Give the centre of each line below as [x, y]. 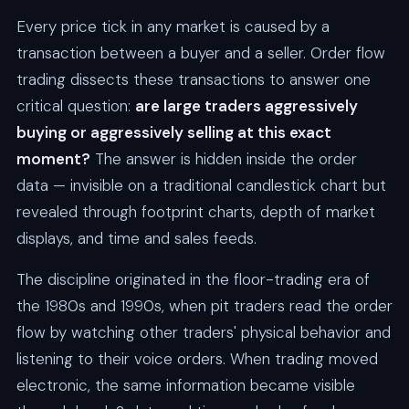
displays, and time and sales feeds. [136, 239]
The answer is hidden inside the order [223, 159]
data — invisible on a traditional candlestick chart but [201, 186]
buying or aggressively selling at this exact [173, 133]
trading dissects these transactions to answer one [193, 80]
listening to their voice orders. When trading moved [197, 359]
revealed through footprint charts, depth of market [195, 212]
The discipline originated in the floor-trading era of [193, 280]
